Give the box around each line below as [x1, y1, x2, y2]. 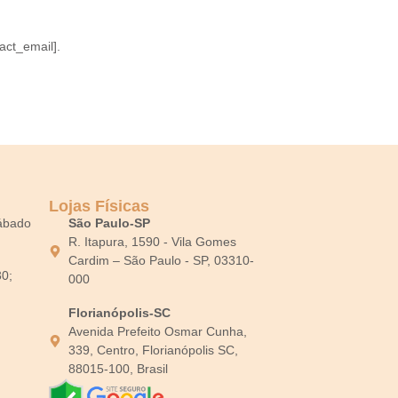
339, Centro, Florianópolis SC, [68, 342, 239, 357]
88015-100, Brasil [68, 361, 169, 376]
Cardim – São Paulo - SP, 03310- [68, 252, 255, 267]
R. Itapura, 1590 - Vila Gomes [68, 234, 237, 249]
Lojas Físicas [48, 196, 149, 215]
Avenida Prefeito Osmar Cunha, [68, 323, 248, 338]
